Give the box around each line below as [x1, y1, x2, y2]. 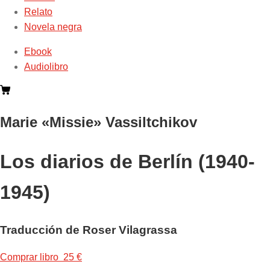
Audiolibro [24, 61, 68, 72]
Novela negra [24, 21, 82, 32]
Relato [24, 6, 52, 17]
